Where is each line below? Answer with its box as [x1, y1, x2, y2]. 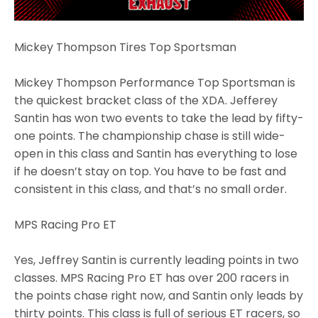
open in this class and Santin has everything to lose [14, 146, 297, 163]
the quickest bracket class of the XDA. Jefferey [14, 92, 278, 109]
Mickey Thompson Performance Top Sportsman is [14, 75, 295, 92]
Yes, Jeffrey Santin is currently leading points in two [14, 252, 300, 269]
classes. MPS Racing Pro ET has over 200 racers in [14, 270, 290, 287]
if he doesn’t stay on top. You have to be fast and [14, 163, 286, 180]
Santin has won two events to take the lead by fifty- [14, 110, 304, 127]
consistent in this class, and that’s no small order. [14, 181, 287, 198]
